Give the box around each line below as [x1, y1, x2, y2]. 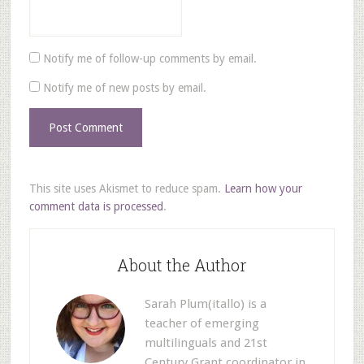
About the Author [117, 254, 247, 275]
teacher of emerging [144, 316, 259, 331]
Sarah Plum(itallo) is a [144, 297, 266, 311]
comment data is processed [28, 200, 163, 213]
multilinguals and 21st [144, 336, 267, 350]
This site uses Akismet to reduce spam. [28, 182, 224, 195]
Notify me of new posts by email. [42, 81, 206, 94]
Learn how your [223, 182, 302, 195]
